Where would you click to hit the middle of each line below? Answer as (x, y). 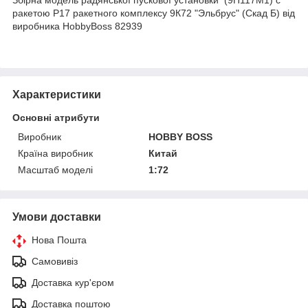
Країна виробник (55, 153)
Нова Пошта (59, 240)
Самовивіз (55, 261)
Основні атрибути (56, 117)
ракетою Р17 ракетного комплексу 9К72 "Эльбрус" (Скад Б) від (154, 13)
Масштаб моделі (55, 169)
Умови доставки (57, 217)
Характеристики (57, 94)
